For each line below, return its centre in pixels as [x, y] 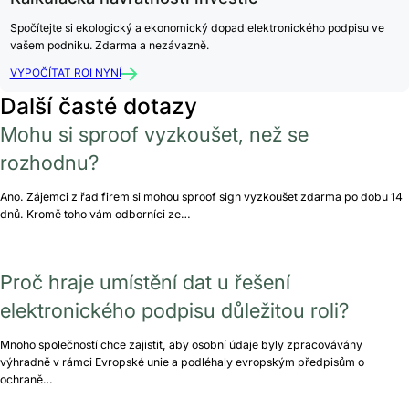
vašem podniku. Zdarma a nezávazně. [109, 46]
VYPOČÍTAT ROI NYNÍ [65, 73]
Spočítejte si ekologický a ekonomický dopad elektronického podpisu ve [197, 28]
